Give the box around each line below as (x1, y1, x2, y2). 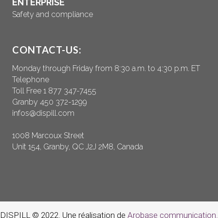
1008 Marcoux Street (12, 131, 84, 141)
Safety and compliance (12, 10, 93, 19)
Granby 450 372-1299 (12, 97, 87, 107)
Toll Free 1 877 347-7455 (12, 86, 96, 96)
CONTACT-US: (12, 44, 82, 56)
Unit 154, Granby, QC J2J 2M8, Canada (12, 142, 143, 152)
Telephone (12, 75, 49, 85)
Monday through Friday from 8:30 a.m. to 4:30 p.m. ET (12, 64, 200, 73)
